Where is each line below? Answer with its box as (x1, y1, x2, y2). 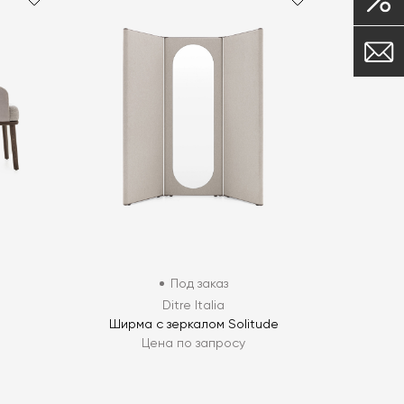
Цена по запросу (142, 336, 246, 350)
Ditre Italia (162, 298, 225, 312)
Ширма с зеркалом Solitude (108, 317, 279, 331)
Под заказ (170, 277, 228, 290)
